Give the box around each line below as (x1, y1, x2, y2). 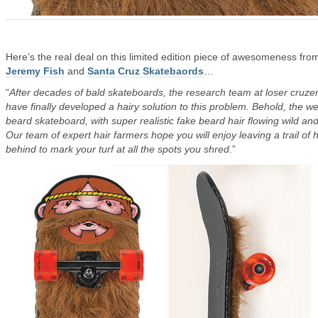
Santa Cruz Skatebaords (87, 65, 204, 77)
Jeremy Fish (6, 65, 65, 77)
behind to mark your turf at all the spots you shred (6, 143, 229, 155)
